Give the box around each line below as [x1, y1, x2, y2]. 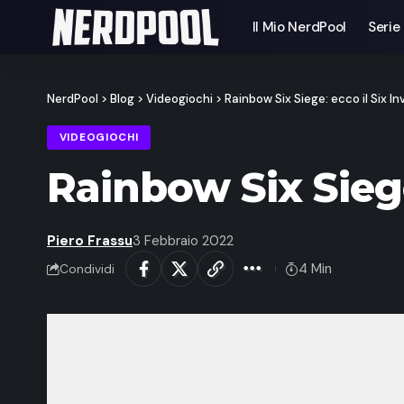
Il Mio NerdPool [252, 18, 347, 36]
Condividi [60, 261, 115, 277]
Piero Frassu [47, 232, 133, 251]
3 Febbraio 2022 [133, 232, 234, 251]
